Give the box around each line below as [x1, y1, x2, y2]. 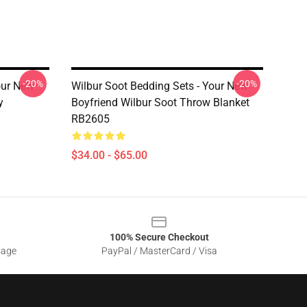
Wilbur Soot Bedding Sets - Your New [71, 79, 248, 93]
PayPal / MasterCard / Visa [101, 245, 217, 256]
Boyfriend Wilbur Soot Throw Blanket [71, 96, 249, 109]
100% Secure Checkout [109, 232, 209, 243]
